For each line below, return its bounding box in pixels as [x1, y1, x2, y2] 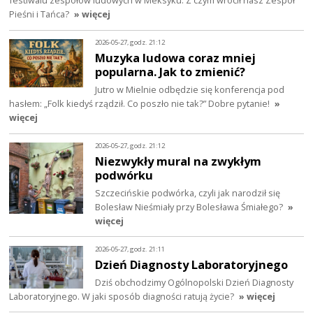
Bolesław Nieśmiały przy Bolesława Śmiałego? [95, 200, 284, 213]
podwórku [95, 166, 154, 183]
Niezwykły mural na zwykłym [95, 152, 262, 169]
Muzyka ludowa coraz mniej [95, 49, 256, 66]
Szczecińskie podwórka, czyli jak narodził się [95, 186, 281, 199]
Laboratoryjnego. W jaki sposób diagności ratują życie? [9, 289, 235, 303]
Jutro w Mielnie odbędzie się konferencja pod [95, 82, 285, 96]
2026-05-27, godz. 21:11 [95, 245, 166, 254]
